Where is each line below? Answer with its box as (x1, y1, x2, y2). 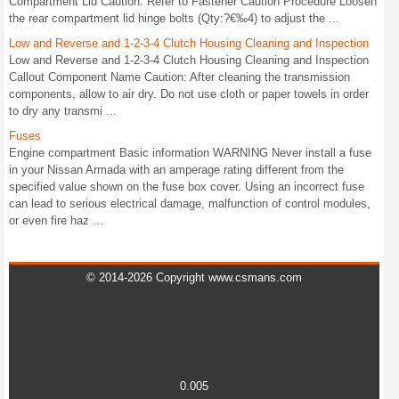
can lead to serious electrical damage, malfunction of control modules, (9, 197, 370, 210)
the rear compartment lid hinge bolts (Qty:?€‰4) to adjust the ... (9, 12, 339, 25)
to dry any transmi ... (9, 104, 117, 118)
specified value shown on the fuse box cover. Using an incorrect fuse (9, 180, 364, 193)
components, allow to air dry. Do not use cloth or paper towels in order (9, 87, 369, 101)
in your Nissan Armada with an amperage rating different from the (9, 163, 344, 176)
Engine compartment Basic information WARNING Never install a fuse (9, 146, 371, 159)
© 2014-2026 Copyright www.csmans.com (86, 271, 303, 284)
